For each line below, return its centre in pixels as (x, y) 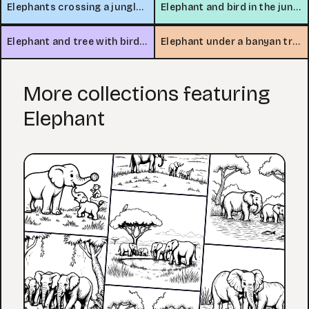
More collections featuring (147, 94)
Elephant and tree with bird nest (143, 42)
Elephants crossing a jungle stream (140, 7)
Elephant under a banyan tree (297, 42)
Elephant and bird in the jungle (297, 7)
